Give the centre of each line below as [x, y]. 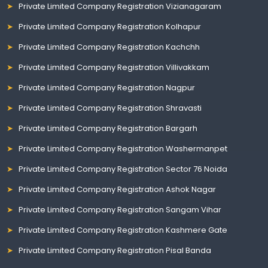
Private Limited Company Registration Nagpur [107, 87]
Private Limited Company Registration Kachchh [109, 47]
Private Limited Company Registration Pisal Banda [115, 250]
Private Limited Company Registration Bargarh [108, 128]
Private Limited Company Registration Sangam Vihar [120, 209]
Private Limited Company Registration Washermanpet [123, 148]
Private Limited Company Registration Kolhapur [110, 26]
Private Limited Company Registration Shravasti [110, 108]
